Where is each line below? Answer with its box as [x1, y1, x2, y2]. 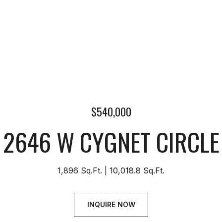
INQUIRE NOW [87, 200, 135, 209]
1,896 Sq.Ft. [57, 166, 102, 175]
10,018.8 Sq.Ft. [110, 166, 165, 175]
